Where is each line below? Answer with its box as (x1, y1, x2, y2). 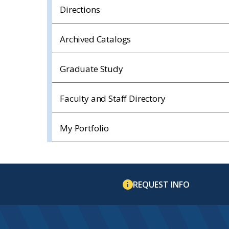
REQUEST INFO (133, 178, 190, 190)
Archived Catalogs (60, 33, 131, 45)
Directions (60, 4, 100, 15)
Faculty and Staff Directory (60, 93, 166, 104)
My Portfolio (60, 122, 109, 134)
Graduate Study (60, 63, 123, 75)
